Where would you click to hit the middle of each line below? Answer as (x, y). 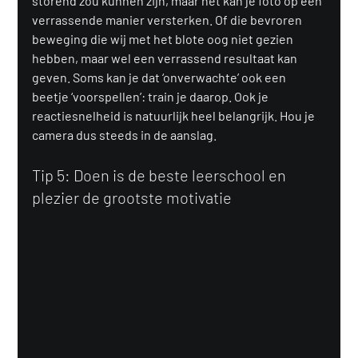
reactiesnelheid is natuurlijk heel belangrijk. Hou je (175, 115)
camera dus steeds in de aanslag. (125, 134)
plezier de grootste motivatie (132, 197)
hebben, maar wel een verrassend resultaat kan (166, 58)
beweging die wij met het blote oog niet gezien (164, 38)
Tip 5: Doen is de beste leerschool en (161, 175)
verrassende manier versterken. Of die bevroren (169, 19)
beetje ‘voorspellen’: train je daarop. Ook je (152, 96)
